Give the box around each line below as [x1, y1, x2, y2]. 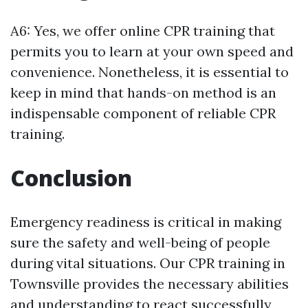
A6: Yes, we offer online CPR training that [10, 22, 275, 40]
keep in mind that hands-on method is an [10, 84, 276, 102]
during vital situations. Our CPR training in [10, 254, 285, 272]
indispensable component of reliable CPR [10, 104, 276, 122]
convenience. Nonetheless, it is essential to [10, 63, 289, 81]
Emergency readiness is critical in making [10, 213, 281, 231]
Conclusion [10, 163, 132, 193]
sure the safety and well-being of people [10, 234, 270, 252]
